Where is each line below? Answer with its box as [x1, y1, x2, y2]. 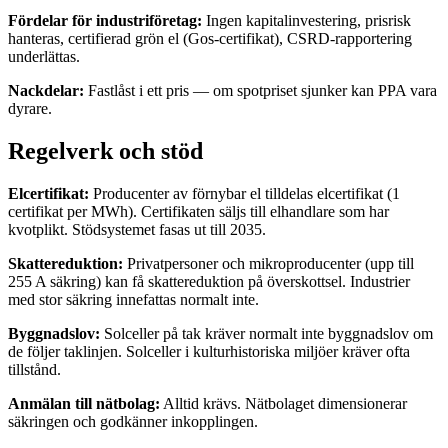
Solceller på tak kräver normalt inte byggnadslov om [100, 324, 433, 342]
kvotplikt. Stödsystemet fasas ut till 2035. [8, 220, 266, 238]
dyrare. [8, 99, 52, 117]
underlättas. [8, 47, 80, 65]
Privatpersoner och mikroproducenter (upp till [123, 254, 414, 272]
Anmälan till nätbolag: [8, 394, 160, 412]
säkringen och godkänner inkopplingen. [8, 412, 258, 430]
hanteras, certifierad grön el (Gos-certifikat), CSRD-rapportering [8, 29, 412, 47]
